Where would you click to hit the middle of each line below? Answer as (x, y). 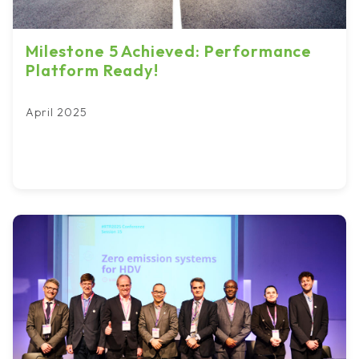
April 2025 (56, 112)
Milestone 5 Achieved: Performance (169, 50)
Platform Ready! (92, 70)
